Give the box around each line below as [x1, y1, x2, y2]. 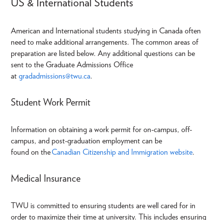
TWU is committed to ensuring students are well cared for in [11, 201, 195, 211]
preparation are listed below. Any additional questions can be [11, 49, 195, 58]
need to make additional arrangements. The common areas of [11, 37, 198, 47]
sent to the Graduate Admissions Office [11, 60, 133, 70]
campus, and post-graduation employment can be [11, 136, 162, 146]
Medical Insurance [11, 172, 81, 185]
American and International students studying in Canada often [11, 26, 201, 36]
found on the [11, 147, 52, 157]
